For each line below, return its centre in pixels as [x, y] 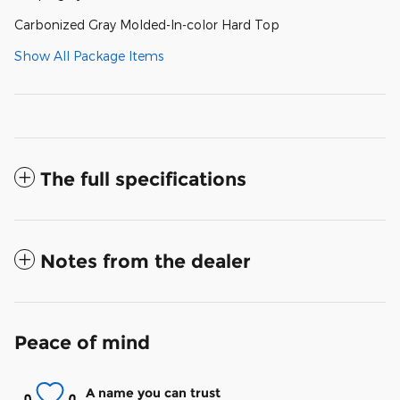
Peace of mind [82, 343]
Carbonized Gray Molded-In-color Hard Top [147, 25]
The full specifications [143, 179]
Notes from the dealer [146, 262]
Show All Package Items [89, 56]
